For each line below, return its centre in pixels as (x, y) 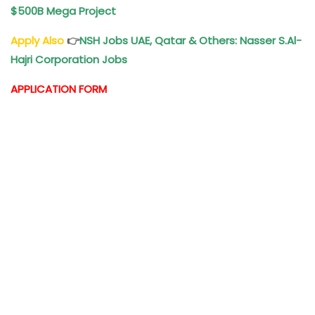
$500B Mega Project (65, 11)
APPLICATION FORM (59, 89)
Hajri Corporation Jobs (70, 59)
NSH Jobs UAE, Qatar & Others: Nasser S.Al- (191, 40)
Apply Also (37, 40)
